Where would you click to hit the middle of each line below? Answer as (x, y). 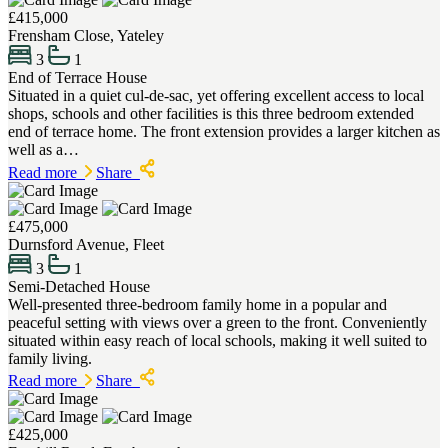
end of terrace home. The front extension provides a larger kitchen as (224, 132)
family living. (50, 358)
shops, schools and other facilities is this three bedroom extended (211, 114)
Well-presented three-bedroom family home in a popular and (197, 304)
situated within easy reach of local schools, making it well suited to (217, 340)
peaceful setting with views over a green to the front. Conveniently (217, 322)
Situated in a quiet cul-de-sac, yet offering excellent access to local (216, 96)
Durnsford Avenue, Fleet (86, 244)
